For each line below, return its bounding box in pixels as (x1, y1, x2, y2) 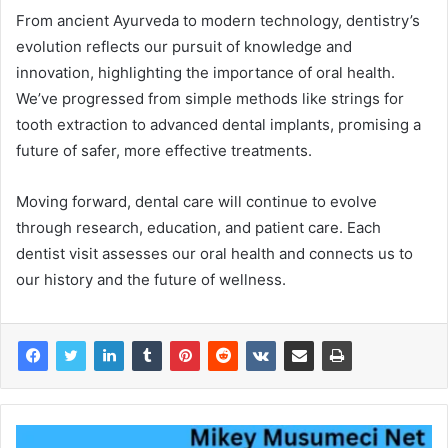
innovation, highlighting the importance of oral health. (16, 62, 395, 82)
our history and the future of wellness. (16, 269, 286, 289)
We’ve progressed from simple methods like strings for (16, 88, 404, 108)
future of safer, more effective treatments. (16, 140, 312, 160)
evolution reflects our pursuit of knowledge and (16, 36, 352, 56)
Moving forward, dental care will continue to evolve (16, 191, 377, 211)
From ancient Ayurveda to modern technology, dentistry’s (16, 10, 420, 30)
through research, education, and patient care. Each (16, 217, 381, 237)
